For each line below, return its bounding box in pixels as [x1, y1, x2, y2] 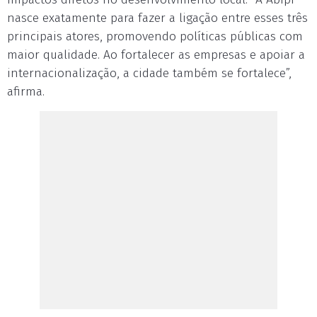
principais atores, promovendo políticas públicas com [7, 29, 303, 44]
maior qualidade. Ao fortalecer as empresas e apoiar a [7, 47, 305, 62]
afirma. [7, 84, 45, 99]
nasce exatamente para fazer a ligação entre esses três [7, 11, 308, 25]
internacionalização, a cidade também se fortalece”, [7, 66, 292, 81]
